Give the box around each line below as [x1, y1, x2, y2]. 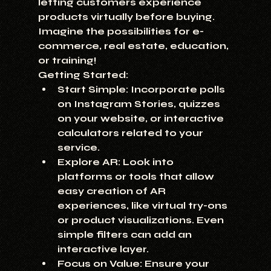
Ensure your [142, 258, 212, 270]
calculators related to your [57, 127, 206, 139]
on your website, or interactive [57, 113, 226, 125]
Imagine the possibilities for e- [38, 25, 204, 38]
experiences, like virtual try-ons [57, 200, 230, 212]
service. [57, 142, 100, 154]
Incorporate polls [128, 83, 227, 96]
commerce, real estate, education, [38, 40, 231, 52]
